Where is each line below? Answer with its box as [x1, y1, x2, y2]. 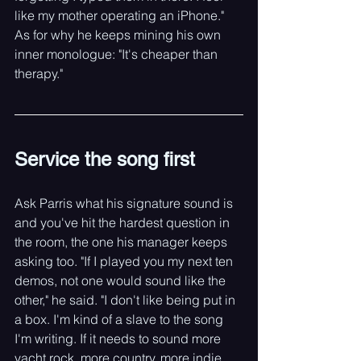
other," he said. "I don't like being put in [15, 292, 239, 308]
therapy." [15, 65, 63, 81]
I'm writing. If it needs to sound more [15, 330, 224, 346]
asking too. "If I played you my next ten [15, 253, 236, 269]
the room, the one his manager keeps [15, 234, 230, 250]
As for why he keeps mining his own [15, 27, 224, 43]
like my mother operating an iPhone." [15, 7, 227, 23]
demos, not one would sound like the [15, 272, 229, 288]
